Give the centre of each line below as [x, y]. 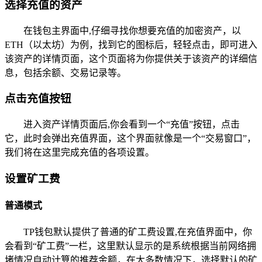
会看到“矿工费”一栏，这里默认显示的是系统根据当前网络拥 [130, 246]
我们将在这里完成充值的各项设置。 [80, 153]
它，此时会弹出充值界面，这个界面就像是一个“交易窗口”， [130, 139]
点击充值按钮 [38, 99]
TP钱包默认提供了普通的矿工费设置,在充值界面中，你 [138, 232]
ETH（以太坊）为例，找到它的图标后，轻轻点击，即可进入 [131, 44]
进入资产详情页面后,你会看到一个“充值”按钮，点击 [132, 125]
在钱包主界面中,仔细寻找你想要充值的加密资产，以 [132, 30]
